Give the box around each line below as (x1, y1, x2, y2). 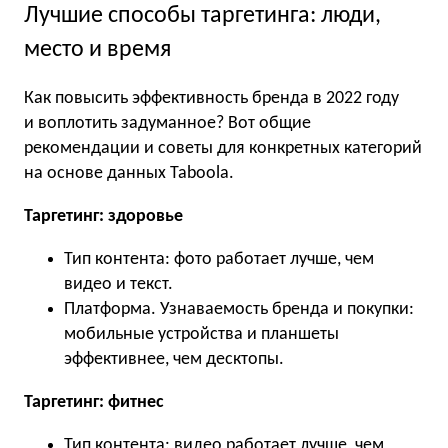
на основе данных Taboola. (24, 164, 234, 184)
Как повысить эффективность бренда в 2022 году (24, 89, 399, 109)
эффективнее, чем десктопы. (64, 350, 284, 370)
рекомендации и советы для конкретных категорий (24, 139, 422, 159)
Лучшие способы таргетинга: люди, (24, 4, 381, 29)
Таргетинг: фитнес (24, 393, 164, 413)
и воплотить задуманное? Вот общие (24, 114, 311, 134)
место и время (24, 38, 171, 63)
